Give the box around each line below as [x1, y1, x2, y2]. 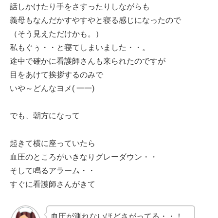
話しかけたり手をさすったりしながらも [10, 2, 150, 11]
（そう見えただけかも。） [10, 29, 103, 38]
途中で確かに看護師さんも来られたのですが [10, 56, 165, 65]
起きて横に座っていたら [10, 139, 95, 148]
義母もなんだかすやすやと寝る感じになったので [10, 16, 181, 24]
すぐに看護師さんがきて [10, 180, 95, 189]
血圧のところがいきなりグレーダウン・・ [10, 153, 158, 162]
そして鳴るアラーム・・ [10, 166, 95, 175]
